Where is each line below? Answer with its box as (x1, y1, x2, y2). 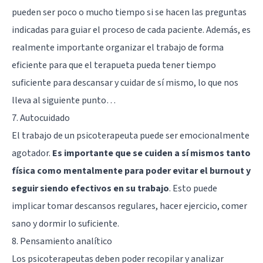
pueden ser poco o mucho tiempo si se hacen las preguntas (12, 5, 247, 19)
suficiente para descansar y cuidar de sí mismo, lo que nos (12, 76, 238, 89)
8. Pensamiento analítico (12, 234, 112, 248)
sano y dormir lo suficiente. (12, 217, 119, 230)
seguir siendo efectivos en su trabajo (12, 181, 169, 195)
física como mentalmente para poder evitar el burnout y (12, 164, 251, 177)
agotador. (12, 146, 52, 160)
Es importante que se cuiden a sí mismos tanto (52, 146, 251, 160)
